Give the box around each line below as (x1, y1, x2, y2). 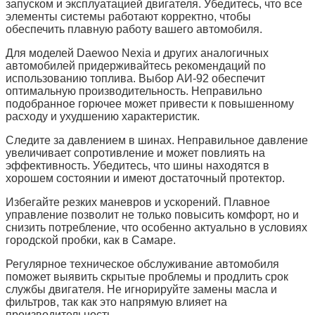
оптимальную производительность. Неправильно (6, 84, 262, 97)
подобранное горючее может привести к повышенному (6, 97, 294, 110)
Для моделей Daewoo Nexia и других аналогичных (6, 46, 269, 59)
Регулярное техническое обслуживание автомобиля (6, 257, 279, 270)
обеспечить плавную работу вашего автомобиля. (6, 22, 262, 35)
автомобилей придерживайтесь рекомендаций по (6, 59, 266, 72)
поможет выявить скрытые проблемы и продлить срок (6, 270, 288, 283)
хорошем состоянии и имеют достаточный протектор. (6, 172, 285, 184)
